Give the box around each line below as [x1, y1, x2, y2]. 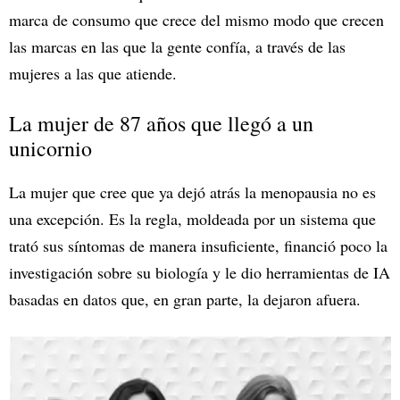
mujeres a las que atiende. [9, 62, 177, 85]
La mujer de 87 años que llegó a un [9, 109, 313, 138]
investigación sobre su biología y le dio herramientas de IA [9, 262, 390, 284]
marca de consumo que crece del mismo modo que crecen [9, 9, 384, 31]
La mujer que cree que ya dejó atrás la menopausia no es [9, 181, 376, 204]
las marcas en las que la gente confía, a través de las [9, 36, 346, 58]
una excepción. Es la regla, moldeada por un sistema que [9, 208, 376, 230]
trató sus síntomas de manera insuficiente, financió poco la [9, 235, 387, 257]
